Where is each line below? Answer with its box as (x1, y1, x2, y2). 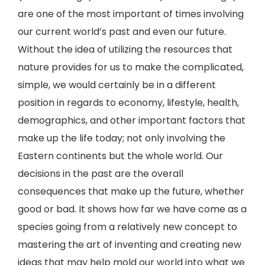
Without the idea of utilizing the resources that (18, 43, 232, 56)
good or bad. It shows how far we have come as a (18, 202, 247, 216)
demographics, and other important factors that (18, 114, 245, 127)
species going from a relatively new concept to (18, 220, 237, 234)
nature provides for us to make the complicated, (18, 60, 244, 74)
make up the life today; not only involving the (18, 131, 225, 145)
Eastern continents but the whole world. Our (18, 149, 223, 163)
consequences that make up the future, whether (18, 185, 244, 198)
